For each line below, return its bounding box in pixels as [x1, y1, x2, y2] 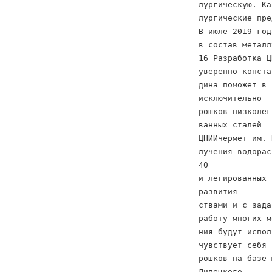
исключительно [199, 93, 262, 103]
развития [199, 187, 237, 196]
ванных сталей [199, 120, 262, 129]
